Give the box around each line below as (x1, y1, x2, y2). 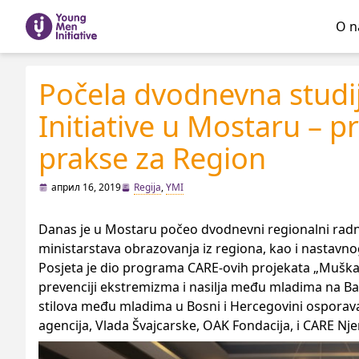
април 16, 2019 (51, 180, 121, 194)
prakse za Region (38, 139, 266, 178)
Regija (134, 180, 161, 194)
